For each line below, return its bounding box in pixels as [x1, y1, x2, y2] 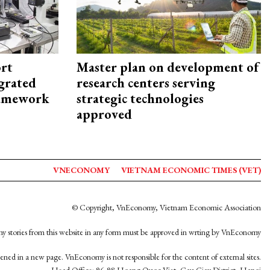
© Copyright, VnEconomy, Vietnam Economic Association [72, 202, 261, 213]
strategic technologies [77, 90, 204, 108]
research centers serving [77, 74, 215, 92]
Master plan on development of [77, 58, 259, 77]
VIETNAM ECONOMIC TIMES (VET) [121, 165, 261, 175]
